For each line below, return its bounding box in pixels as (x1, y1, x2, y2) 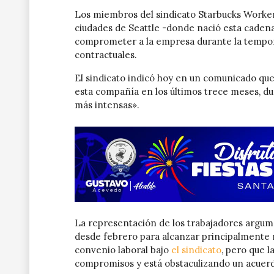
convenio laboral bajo (75, 243, 171, 256)
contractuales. (75, 48, 137, 61)
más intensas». (75, 98, 139, 111)
